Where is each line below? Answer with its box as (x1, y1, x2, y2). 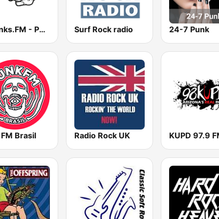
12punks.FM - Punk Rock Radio (39, 24, 45, 34)
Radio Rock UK (74, 130, 131, 140)
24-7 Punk (169, 24, 209, 34)
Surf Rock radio (74, 24, 133, 34)
